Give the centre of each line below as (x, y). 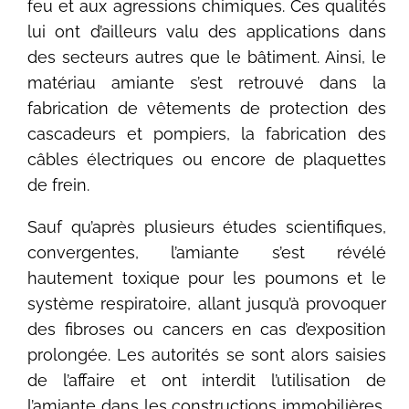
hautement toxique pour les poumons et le (207, 278)
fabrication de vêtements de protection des (207, 109)
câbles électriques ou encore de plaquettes (207, 160)
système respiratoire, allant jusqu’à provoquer (207, 304)
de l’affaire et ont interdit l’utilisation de (207, 381)
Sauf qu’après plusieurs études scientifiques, (207, 227)
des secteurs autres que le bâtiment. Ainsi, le (207, 58)
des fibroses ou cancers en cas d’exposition (207, 330)
